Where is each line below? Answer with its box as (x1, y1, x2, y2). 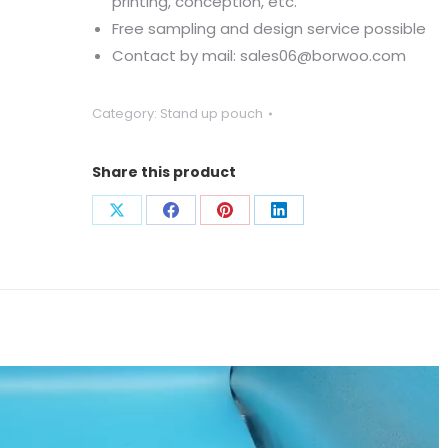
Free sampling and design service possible (111, 18, 426, 39)
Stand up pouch (159, 104, 263, 123)
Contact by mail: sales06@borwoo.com (111, 45, 406, 66)
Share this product (91, 162, 236, 182)
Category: (91, 104, 160, 123)
